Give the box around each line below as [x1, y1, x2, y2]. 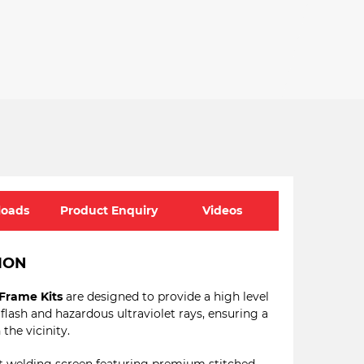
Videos [201, 203, 242, 218]
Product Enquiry [59, 203, 158, 218]
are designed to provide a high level [63, 289, 269, 304]
